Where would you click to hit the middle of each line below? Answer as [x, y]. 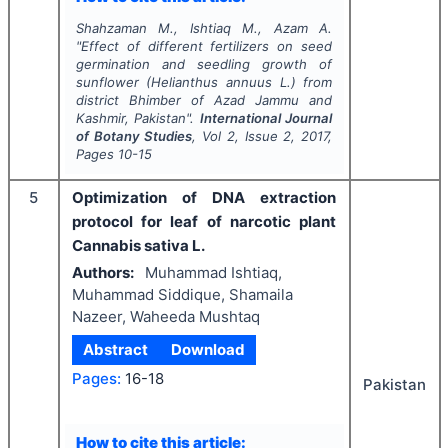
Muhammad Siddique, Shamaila [182, 294]
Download [207, 349]
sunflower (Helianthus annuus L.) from [204, 81]
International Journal [266, 117]
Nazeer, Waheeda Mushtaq [166, 316]
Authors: [103, 272]
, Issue [259, 135]
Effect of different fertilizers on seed [206, 45]
